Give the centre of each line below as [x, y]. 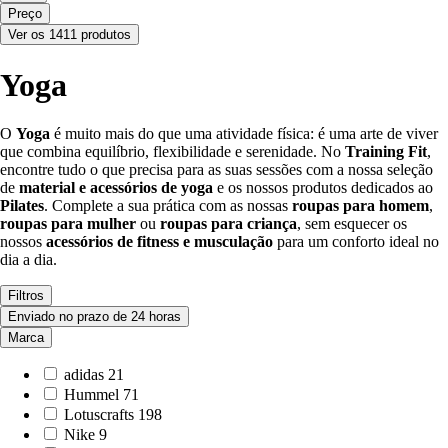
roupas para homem [360, 206]
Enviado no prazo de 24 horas [94, 317]
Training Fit [386, 152]
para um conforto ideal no [356, 242]
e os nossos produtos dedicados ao [323, 188]
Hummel [91, 395]
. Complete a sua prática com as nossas [168, 206]
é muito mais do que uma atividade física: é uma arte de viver [244, 134]
